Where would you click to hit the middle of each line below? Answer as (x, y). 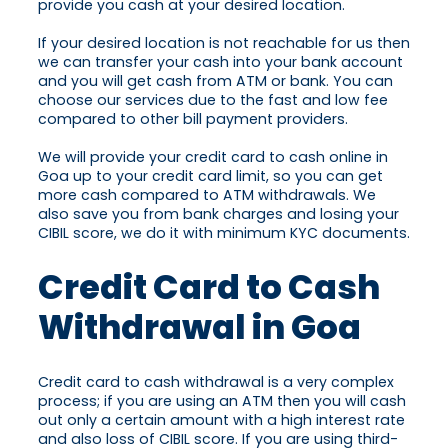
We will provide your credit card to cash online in (213, 157)
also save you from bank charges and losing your (218, 214)
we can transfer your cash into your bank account (220, 62)
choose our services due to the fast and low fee (213, 100)
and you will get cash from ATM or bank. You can (215, 81)
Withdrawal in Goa (199, 328)
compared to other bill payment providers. (193, 119)
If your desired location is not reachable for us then (224, 43)
